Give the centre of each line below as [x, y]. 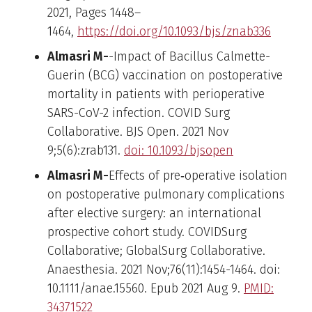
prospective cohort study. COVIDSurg [147, 232]
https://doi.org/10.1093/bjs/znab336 [174, 31]
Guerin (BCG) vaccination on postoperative [165, 75]
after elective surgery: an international [154, 213]
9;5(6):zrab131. [86, 150]
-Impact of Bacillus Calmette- [189, 56]
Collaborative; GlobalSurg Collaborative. [156, 250]
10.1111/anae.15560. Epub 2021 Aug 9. [146, 288]
